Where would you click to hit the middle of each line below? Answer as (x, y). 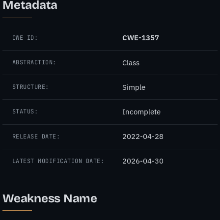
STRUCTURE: (31, 87)
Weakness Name (50, 198)
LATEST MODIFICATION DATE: (58, 161)
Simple (134, 87)
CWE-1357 (141, 38)
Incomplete (141, 111)
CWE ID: (25, 38)
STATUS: (25, 112)
